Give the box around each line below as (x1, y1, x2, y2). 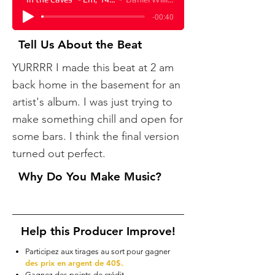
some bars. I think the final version (12, 130, 179, 143)
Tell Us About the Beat (18, 37, 142, 52)
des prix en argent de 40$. (25, 258, 123, 268)
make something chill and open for (12, 112, 183, 126)
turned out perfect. (12, 147, 106, 160)
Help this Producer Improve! (21, 224, 176, 238)
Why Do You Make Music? (18, 169, 161, 184)
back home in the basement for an (12, 78, 180, 91)
